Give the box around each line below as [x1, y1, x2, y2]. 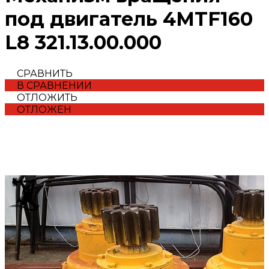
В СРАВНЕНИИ [17, 79, 92, 91]
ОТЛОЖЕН [17, 103, 71, 115]
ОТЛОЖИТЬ [17, 91, 77, 103]
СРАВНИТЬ [17, 67, 73, 79]
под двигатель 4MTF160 [5, 7, 253, 31]
